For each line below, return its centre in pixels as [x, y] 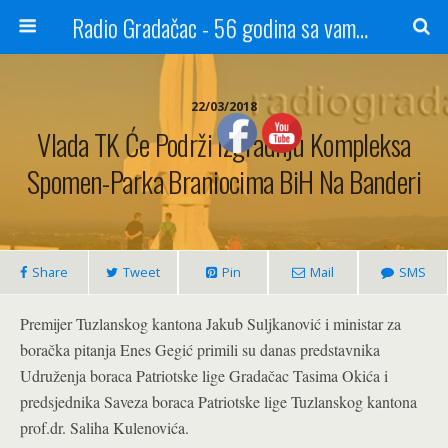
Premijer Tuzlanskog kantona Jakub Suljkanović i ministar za [210, 323]
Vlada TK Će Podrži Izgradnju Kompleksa [224, 144]
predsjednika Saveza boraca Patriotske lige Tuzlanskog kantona [218, 401]
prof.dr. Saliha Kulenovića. [104, 427]
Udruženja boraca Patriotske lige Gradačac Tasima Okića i [204, 375]
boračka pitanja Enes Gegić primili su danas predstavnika [200, 349]
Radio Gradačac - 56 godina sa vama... [361, 27]
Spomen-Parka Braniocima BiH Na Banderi [224, 181]
